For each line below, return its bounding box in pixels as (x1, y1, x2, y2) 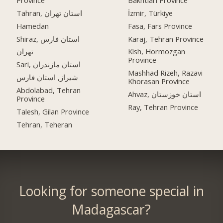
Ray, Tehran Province (128, 102, 199, 112)
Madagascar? (72, 201, 151, 219)
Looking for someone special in (18, 182, 204, 201)
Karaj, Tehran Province (128, 33, 204, 44)
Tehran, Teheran (16, 119, 73, 129)
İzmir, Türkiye (128, 7, 173, 18)
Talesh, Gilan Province (16, 107, 90, 117)
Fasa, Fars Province (128, 20, 193, 31)
